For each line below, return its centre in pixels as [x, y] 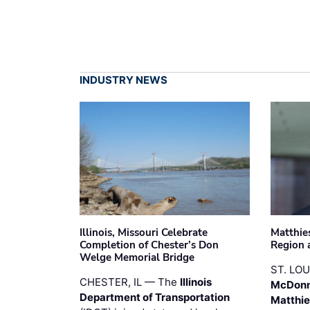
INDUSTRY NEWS [124, 80]
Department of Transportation [155, 297]
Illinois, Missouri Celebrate [144, 232]
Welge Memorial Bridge [137, 257]
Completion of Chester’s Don [149, 245]
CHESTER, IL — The [130, 282]
